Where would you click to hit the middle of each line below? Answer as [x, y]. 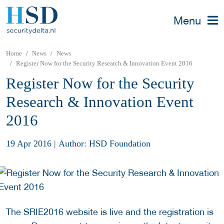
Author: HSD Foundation [104, 143]
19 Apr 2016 [29, 143]
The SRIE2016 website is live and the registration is [110, 212]
